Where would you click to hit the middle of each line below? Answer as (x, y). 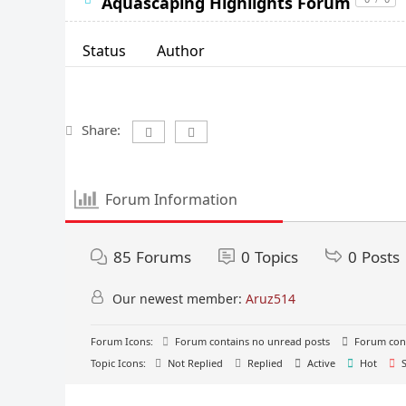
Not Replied (194, 362)
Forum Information (172, 200)
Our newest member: (177, 298)
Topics (276, 256)
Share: (101, 129)
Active (320, 362)
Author (180, 50)
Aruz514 (271, 298)
